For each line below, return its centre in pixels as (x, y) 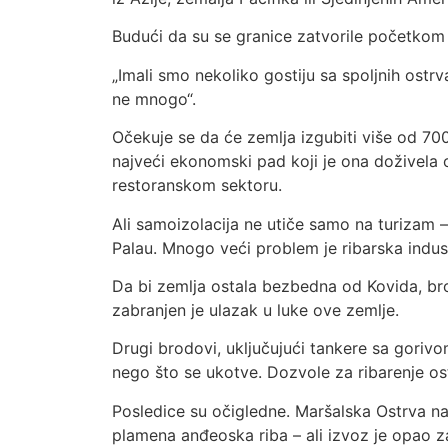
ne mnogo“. (154, 98)
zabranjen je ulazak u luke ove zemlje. (255, 309)
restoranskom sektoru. (197, 185)
